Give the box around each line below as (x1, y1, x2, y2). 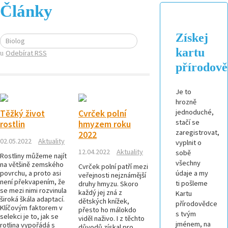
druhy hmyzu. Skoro (78, 179, 138, 188)
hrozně (176, 97, 197, 106)
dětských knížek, (78, 196, 129, 206)
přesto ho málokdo (78, 205, 136, 214)
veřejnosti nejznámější (78, 170, 146, 180)
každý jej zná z (78, 188, 122, 197)
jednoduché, (176, 107, 214, 117)
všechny (176, 158, 201, 167)
